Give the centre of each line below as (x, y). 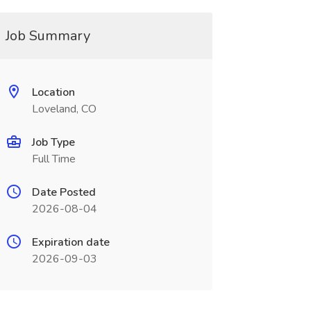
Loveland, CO (64, 109)
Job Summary (48, 36)
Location (53, 92)
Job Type (53, 142)
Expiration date (70, 242)
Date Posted (64, 192)
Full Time (53, 159)
